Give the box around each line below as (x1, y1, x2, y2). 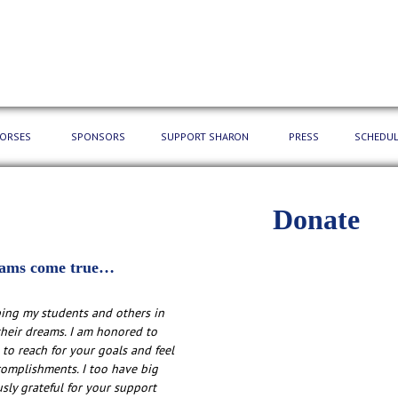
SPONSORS (71, 130, 125, 143)
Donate (273, 203, 360, 235)
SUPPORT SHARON (161, 130, 249, 143)
